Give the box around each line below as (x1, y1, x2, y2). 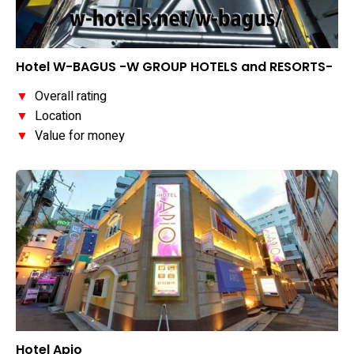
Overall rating (28, 87, 107, 107)
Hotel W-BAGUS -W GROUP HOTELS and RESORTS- (16, 58, 333, 77)
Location (28, 107, 81, 126)
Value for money (28, 126, 125, 146)
